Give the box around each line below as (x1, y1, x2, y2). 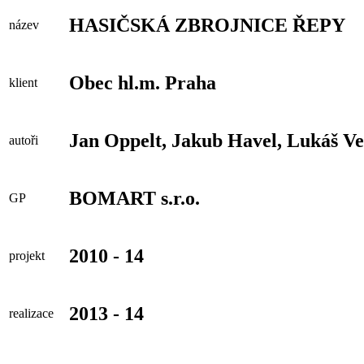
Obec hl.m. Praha (69, 71, 216, 93)
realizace (9, 305, 54, 320)
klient (9, 75, 37, 89)
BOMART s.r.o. (69, 187, 200, 209)
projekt (9, 248, 45, 262)
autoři (9, 132, 38, 147)
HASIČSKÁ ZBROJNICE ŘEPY (69, 14, 345, 36)
